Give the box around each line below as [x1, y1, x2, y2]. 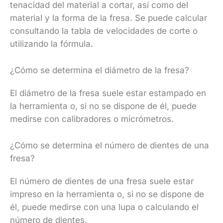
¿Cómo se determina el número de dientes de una [10, 140, 209, 151]
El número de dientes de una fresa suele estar [10, 176, 194, 187]
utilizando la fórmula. [10, 38, 93, 49]
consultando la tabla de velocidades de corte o [10, 25, 198, 36]
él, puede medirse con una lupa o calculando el [10, 202, 199, 213]
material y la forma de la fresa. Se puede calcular [10, 12, 207, 23]
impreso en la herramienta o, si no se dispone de [10, 189, 204, 200]
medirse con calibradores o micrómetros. [10, 114, 174, 124]
